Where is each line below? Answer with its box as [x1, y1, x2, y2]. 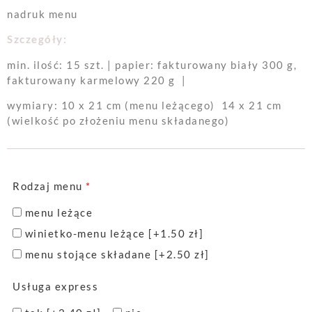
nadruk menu [7, 7, 78, 20]
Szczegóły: [7, 33, 67, 46]
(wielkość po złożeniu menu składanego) [7, 114, 229, 127]
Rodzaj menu [13, 180, 83, 193]
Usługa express [13, 280, 98, 293]
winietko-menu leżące [24, 227, 148, 240]
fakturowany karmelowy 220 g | [7, 73, 186, 86]
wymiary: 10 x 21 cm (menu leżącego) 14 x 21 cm [7, 99, 282, 112]
